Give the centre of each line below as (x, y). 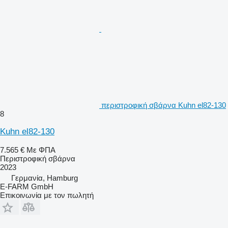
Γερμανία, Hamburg (45, 178)
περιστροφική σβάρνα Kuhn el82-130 (164, 105)
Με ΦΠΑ (41, 150)
